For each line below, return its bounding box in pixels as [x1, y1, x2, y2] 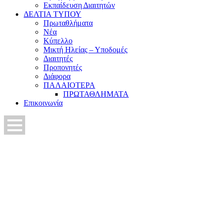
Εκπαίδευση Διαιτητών [43, 1, 115, 9]
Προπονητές [43, 63, 82, 72]
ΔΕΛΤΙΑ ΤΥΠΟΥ [24, 10, 81, 18]
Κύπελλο [43, 37, 73, 45]
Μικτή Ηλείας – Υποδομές [43, 45, 127, 54]
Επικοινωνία [24, 99, 63, 107]
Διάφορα [43, 72, 71, 80]
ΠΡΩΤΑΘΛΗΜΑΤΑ [63, 90, 129, 98]
